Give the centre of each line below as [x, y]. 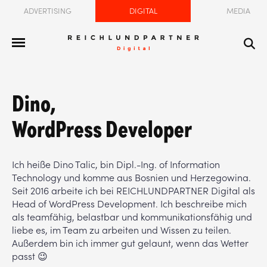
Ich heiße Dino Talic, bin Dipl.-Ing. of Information [116, 164]
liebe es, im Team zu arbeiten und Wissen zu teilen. [122, 230]
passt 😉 [30, 256]
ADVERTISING [48, 11]
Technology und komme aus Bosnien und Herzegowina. [131, 177]
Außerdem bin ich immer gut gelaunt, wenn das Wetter [130, 243]
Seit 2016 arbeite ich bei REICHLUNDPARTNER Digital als [133, 190]
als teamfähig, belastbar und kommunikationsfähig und [132, 217]
